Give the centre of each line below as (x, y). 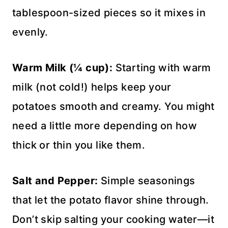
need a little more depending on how (105, 125)
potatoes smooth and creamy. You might (113, 106)
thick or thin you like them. (79, 145)
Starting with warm (162, 67)
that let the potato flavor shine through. (111, 200)
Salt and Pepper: (55, 180)
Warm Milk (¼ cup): (63, 67)
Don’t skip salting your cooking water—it (113, 219)
